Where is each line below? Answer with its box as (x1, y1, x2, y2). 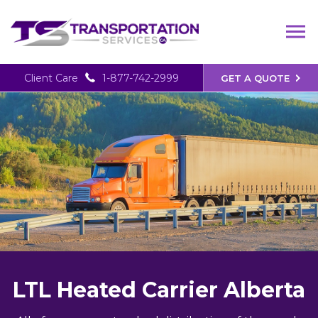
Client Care (23, 72, 78, 84)
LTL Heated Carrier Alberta (13, 277, 305, 303)
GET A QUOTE (221, 72, 290, 84)
